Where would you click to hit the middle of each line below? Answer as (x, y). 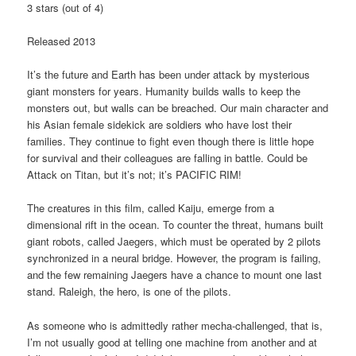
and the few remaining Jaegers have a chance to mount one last (175, 275)
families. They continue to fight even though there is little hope (171, 141)
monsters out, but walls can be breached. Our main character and (178, 108)
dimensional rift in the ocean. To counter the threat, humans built (176, 225)
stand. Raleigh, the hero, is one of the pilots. (130, 292)
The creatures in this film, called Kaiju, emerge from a (151, 208)
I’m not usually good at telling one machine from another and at (172, 342)
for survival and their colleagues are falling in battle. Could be (168, 158)
